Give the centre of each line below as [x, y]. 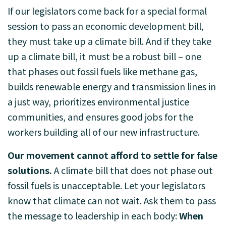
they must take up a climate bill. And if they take [109, 41]
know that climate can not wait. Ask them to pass [112, 200]
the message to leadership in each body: [93, 215]
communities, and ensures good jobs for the [100, 117]
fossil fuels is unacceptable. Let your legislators [106, 185]
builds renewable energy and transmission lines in [112, 86]
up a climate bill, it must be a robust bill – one [104, 56]
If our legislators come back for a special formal [107, 11]
